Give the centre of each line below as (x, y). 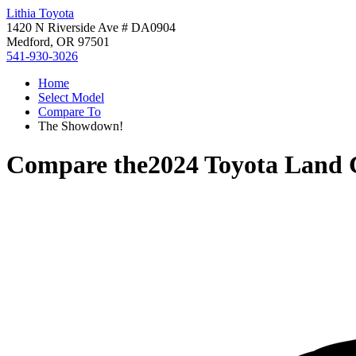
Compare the (77, 165)
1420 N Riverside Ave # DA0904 (91, 27)
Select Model (71, 97)
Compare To (70, 112)
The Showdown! (81, 126)
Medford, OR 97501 (58, 42)
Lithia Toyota (40, 13)
